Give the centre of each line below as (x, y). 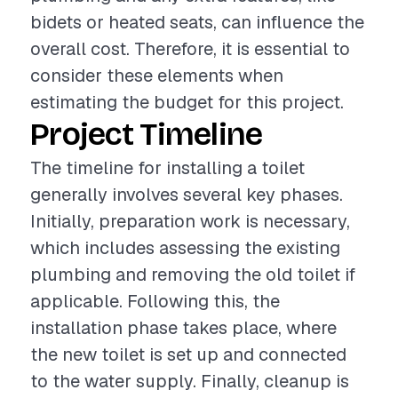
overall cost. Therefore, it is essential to (190, 49)
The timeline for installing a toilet (167, 168)
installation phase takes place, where (183, 328)
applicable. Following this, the (155, 301)
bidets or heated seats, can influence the (197, 22)
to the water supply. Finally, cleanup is (190, 381)
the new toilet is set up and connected (188, 354)
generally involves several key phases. (187, 195)
